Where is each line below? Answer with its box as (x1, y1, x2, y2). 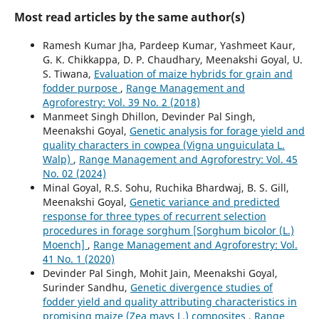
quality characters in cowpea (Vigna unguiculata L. (42, 137, 285, 152)
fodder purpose (42, 80, 120, 95)
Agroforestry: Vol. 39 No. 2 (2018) (42, 95, 200, 109)
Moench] (42, 237, 88, 251)
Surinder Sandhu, (42, 280, 130, 294)
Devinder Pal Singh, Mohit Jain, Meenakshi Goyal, (42, 266, 278, 280)
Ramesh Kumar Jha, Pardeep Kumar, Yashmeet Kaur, (42, 38, 296, 52)
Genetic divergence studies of (130, 280, 273, 294)
